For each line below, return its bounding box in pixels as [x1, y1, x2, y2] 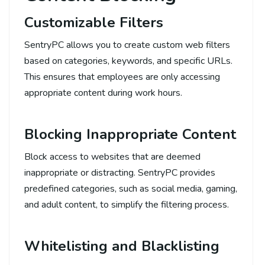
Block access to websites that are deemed [24, 150, 201, 163]
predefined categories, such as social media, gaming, [24, 182, 237, 195]
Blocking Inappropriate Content [24, 124, 236, 144]
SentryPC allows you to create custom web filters [24, 38, 230, 51]
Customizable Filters [24, 12, 163, 32]
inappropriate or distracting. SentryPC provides [24, 166, 215, 179]
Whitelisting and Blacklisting [24, 236, 219, 256]
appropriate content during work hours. [24, 86, 182, 99]
